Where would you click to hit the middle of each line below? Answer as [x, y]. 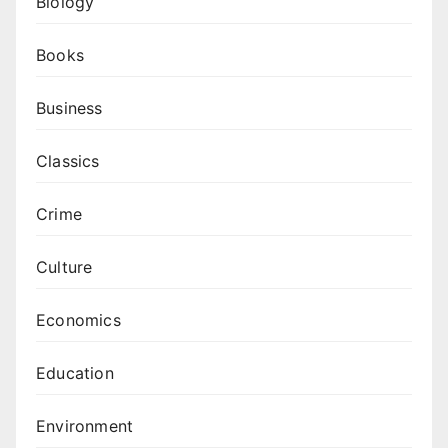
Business [69, 108]
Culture [64, 267]
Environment [85, 426]
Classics [68, 161]
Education [75, 373]
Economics [78, 320]
